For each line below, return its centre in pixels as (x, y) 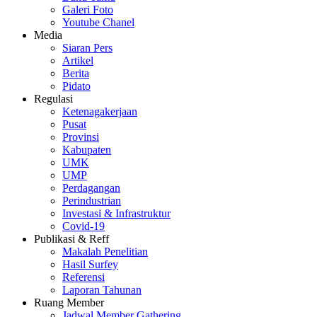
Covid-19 (83, 226)
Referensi (83, 277)
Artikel (78, 61)
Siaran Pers (87, 48)
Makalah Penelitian (105, 252)
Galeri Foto (88, 10)
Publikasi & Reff (71, 239)
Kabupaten (87, 150)
